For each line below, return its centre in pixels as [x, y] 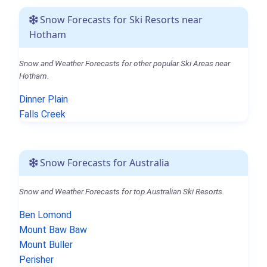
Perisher [36, 259]
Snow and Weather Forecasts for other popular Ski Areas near [125, 63]
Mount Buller [46, 244]
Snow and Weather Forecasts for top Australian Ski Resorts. [122, 191]
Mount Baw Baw [53, 229]
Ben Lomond [45, 215]
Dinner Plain [44, 99]
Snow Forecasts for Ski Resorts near [120, 19]
